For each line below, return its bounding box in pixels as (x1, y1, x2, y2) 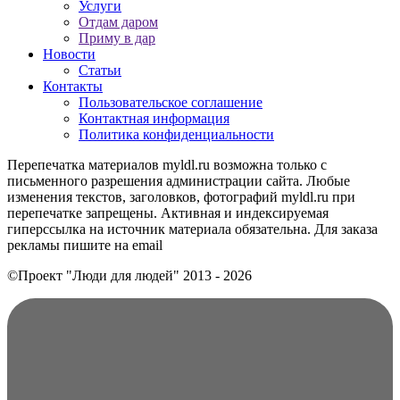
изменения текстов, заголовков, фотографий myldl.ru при (7, 188, 355, 204)
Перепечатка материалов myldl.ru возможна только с (7, 156, 327, 172)
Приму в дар (79, 29, 155, 46)
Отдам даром (79, 13, 158, 29)
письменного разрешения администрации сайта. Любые (7, 172, 350, 188)
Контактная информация (79, 110, 229, 126)
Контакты (43, 78, 103, 94)
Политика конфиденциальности (79, 126, 274, 142)
